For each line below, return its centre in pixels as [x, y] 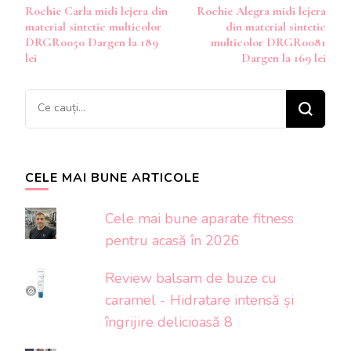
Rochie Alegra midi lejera [261, 11]
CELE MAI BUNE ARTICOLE [112, 178]
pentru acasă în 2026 [173, 241]
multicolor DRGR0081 [268, 43]
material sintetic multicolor [93, 27]
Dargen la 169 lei [284, 58]
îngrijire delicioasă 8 [169, 322]
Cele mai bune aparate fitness [200, 219]
